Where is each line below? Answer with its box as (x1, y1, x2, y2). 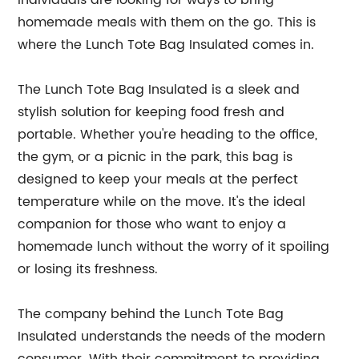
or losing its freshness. (18, 259, 159, 280)
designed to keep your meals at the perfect (18, 169, 299, 190)
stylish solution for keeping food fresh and (18, 102, 285, 123)
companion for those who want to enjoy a (18, 214, 287, 235)
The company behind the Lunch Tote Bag (18, 304, 284, 325)
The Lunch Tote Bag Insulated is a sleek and (18, 79, 301, 100)
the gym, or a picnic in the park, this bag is (18, 147, 293, 167)
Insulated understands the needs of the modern (18, 326, 326, 347)
